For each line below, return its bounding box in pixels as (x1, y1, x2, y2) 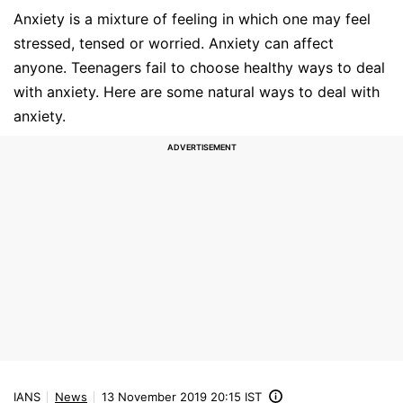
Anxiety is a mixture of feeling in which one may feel (13, 9, 371, 28)
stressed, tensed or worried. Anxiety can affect (13, 33, 334, 52)
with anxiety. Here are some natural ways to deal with (13, 82, 380, 101)
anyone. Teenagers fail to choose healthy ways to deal (13, 58, 385, 76)
